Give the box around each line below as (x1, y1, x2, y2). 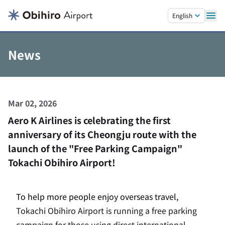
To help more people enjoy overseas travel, (16, 190, 178, 202)
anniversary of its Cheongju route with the (8, 128, 196, 141)
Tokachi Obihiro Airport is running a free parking (16, 204, 197, 216)
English (172, 11, 192, 20)
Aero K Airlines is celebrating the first (8, 114, 171, 127)
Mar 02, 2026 (8, 97, 57, 109)
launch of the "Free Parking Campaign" (8, 142, 182, 155)
